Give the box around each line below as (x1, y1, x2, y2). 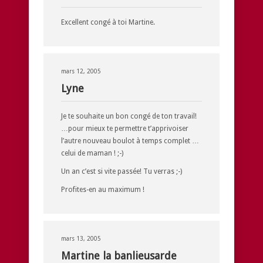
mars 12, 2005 (61, 68, 101, 75)
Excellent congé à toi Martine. (61, 18, 155, 26)
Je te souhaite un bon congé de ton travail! (61, 112, 197, 120)
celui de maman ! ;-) (61, 149, 123, 157)
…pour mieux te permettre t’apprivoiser (61, 124, 188, 133)
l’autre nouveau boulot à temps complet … (61, 136, 199, 145)
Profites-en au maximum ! (61, 185, 144, 194)
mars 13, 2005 (61, 235, 101, 242)
